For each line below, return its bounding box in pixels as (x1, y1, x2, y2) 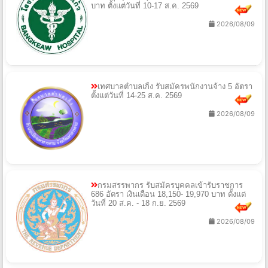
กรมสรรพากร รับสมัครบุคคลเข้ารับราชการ (98, 180, 243, 190)
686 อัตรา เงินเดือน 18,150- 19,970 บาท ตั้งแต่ (91, 189, 246, 199)
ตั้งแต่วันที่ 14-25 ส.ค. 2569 (91, 90, 182, 100)
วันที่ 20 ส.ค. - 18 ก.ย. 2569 (91, 198, 185, 208)
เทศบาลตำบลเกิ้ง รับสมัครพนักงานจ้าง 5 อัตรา (98, 81, 252, 91)
